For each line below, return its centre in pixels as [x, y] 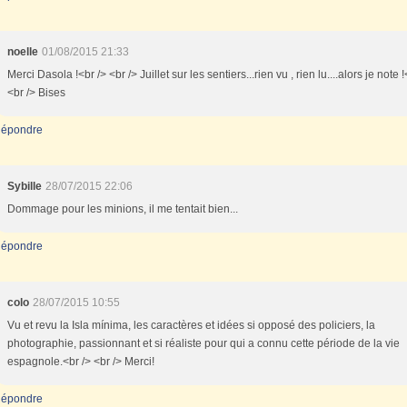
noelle [23, 52]
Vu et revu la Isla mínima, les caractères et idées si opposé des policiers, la [191, 325]
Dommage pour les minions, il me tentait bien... [123, 209]
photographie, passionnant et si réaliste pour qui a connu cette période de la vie [203, 343]
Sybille [25, 186]
